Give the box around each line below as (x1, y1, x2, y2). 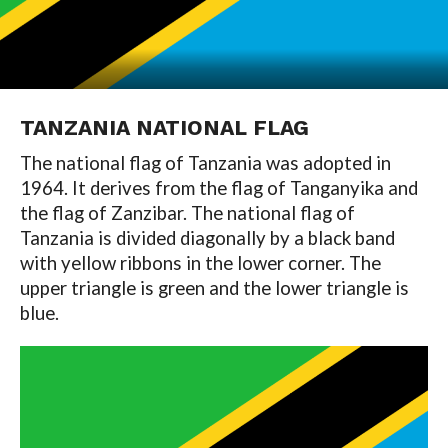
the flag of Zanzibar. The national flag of (19, 201, 355, 224)
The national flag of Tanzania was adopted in (19, 151, 391, 174)
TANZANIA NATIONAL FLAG (19, 114, 309, 140)
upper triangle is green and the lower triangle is (19, 276, 409, 299)
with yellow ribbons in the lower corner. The (19, 251, 381, 274)
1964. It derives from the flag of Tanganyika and (19, 176, 418, 199)
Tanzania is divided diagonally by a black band (19, 226, 395, 249)
